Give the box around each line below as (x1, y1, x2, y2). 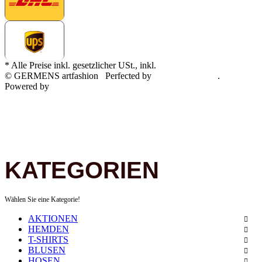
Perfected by (105, 71, 154, 81)
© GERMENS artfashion (5, 71, 98, 81)
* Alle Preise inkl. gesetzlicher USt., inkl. (5, 60, 158, 71)
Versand (158, 60, 188, 71)
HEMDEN (28, 223, 69, 234)
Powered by (5, 81, 51, 92)
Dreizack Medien (154, 71, 218, 81)
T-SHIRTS (28, 234, 68, 244)
